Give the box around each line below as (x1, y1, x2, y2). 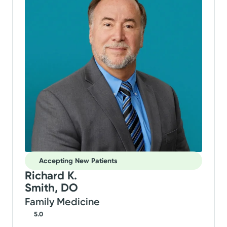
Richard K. (25, 169, 78, 183)
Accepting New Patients (39, 156, 118, 165)
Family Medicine (25, 196, 100, 208)
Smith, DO (25, 181, 78, 195)
